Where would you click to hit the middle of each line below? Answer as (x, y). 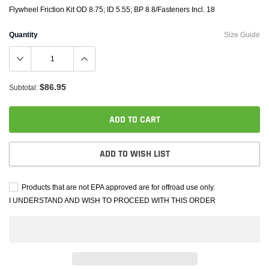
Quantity (23, 35)
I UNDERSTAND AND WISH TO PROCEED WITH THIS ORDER (112, 200)
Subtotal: (23, 87)
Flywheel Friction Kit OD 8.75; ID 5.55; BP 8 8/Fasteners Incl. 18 (112, 9)
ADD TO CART (134, 120)
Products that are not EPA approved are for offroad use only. (117, 187)
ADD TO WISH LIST (134, 154)
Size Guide (242, 35)
